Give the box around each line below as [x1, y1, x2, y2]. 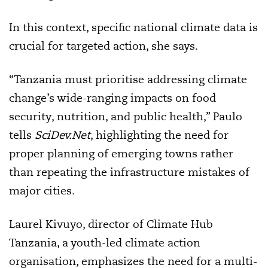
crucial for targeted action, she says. [9, 38, 198, 53]
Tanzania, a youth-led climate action [9, 235, 200, 249]
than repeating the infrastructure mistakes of [9, 165, 249, 179]
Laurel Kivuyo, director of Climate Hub [9, 217, 213, 231]
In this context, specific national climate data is [9, 20, 258, 34]
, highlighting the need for [90, 127, 229, 142]
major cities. [9, 183, 75, 197]
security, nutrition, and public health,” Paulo [9, 109, 242, 123]
